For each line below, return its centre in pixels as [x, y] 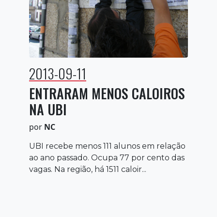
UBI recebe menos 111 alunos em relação [107, 146]
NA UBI [48, 109]
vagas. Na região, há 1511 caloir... [88, 169]
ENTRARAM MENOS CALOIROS [107, 93]
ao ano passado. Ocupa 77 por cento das [107, 157]
